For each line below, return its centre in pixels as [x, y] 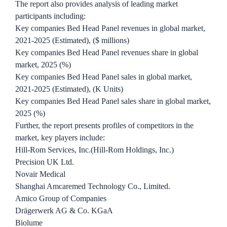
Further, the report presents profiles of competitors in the [104, 126]
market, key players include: [60, 138]
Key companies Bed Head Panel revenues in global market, [110, 28]
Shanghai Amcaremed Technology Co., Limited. [93, 186]
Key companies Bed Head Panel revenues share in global [107, 53]
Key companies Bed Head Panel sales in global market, [104, 77]
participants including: [50, 16]
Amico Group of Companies [61, 199]
